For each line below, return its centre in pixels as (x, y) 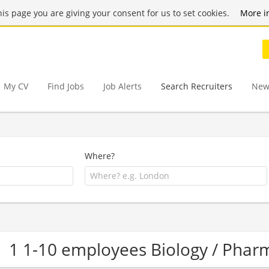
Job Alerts (122, 86)
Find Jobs (66, 86)
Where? (100, 156)
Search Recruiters (197, 86)
